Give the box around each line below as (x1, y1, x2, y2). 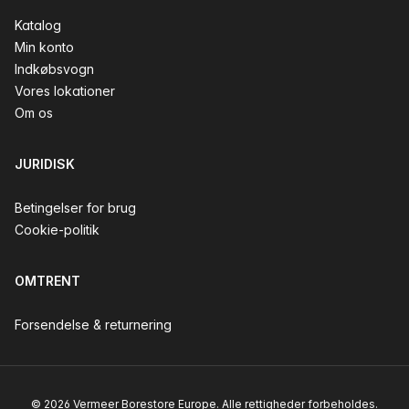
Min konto (15, 39, 74, 55)
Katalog (15, 17, 61, 33)
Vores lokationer (15, 83, 115, 99)
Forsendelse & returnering (15, 317, 172, 332)
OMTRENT (15, 273, 80, 288)
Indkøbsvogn (15, 61, 94, 77)
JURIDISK (15, 156, 75, 172)
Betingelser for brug (15, 200, 136, 215)
